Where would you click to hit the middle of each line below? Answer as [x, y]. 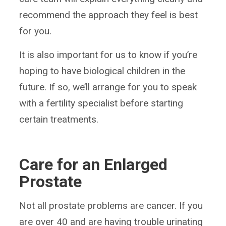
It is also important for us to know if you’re [108, 55]
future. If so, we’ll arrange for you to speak [108, 87]
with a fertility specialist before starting [101, 103]
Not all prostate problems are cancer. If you [111, 206]
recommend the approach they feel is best [109, 15]
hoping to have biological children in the [102, 71]
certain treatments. [59, 120]
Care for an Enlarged [94, 165]
